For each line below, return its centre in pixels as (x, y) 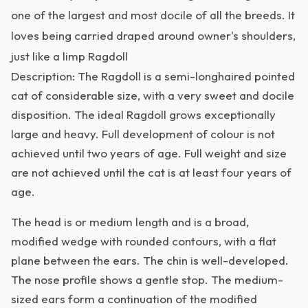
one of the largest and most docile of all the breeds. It (153, 15)
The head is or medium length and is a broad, (130, 222)
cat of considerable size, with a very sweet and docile (153, 95)
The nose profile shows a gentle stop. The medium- (147, 279)
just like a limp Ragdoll (69, 56)
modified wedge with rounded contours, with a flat (144, 241)
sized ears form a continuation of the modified (134, 299)
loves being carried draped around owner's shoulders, (153, 35)
